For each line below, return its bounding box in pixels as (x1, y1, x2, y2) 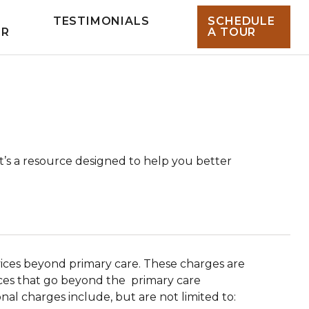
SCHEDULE (208, 14, 275, 28)
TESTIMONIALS (52, 14, 150, 28)
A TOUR (208, 26, 257, 39)
